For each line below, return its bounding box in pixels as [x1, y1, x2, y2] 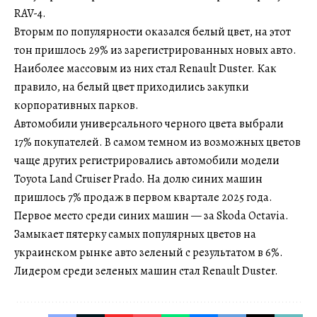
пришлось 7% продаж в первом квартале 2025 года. [14, 189, 272, 205]
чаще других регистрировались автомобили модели [14, 152, 279, 168]
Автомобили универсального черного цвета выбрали [14, 115, 284, 132]
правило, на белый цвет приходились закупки [14, 79, 249, 95]
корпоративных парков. [14, 97, 139, 113]
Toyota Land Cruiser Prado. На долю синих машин [14, 171, 263, 187]
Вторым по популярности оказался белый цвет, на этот [14, 23, 291, 40]
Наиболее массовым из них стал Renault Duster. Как [14, 60, 277, 76]
